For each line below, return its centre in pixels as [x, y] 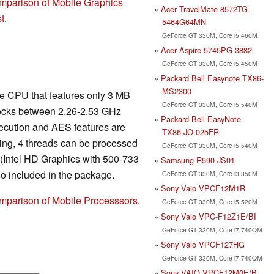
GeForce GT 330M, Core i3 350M [209, 173]
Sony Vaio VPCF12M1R [203, 188]
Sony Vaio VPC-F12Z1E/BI [209, 216]
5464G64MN [184, 21]
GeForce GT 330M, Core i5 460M [209, 35]
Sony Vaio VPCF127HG [203, 244]
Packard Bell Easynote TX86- [212, 78]
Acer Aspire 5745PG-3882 [206, 50]
